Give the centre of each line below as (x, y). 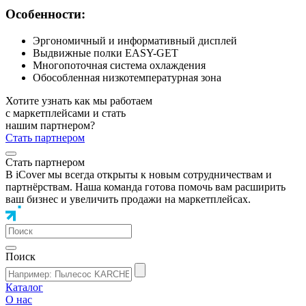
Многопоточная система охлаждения (119, 66)
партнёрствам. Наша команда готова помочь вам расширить (145, 187)
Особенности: (45, 14)
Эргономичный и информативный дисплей (135, 41)
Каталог (24, 288)
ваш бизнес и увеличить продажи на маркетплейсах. (128, 199)
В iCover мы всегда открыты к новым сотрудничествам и (139, 175)
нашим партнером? (50, 126)
